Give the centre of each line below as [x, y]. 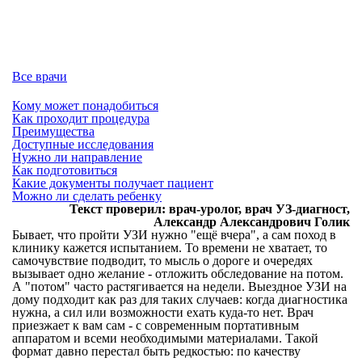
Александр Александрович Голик [252, 222]
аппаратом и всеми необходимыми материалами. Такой [165, 338]
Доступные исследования [83, 144]
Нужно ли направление [77, 157]
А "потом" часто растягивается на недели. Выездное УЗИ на [179, 286]
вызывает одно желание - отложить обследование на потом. [178, 274]
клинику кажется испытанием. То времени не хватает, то [170, 248]
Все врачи [40, 76]
